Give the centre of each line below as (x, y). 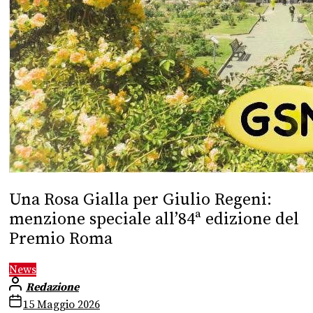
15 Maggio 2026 (61, 304)
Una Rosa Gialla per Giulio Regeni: (140, 199)
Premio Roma (61, 239)
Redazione (52, 287)
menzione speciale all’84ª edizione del (154, 219)
